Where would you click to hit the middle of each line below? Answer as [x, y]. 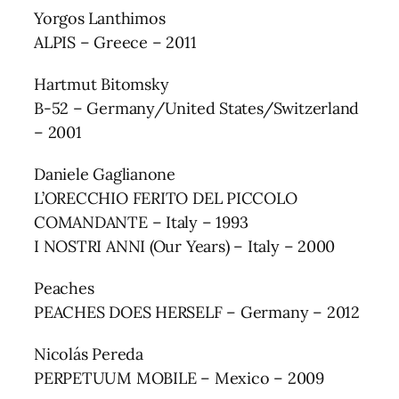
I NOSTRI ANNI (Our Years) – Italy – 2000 [185, 246]
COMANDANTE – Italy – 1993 [141, 222]
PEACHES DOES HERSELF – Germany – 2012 [197, 312]
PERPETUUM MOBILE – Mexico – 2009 [179, 378]
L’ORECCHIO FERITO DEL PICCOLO [166, 198]
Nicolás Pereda [89, 354]
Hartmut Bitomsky [102, 84]
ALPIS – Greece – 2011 [115, 42]
